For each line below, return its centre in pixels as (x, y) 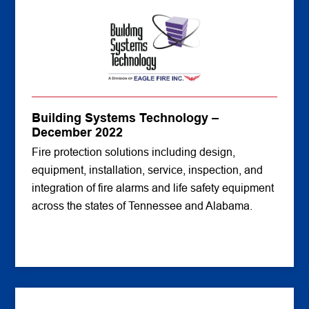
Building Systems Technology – (126, 118)
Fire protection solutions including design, (134, 152)
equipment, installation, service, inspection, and (148, 170)
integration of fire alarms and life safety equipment (153, 188)
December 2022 (78, 132)
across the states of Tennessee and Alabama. (142, 206)
